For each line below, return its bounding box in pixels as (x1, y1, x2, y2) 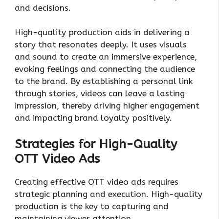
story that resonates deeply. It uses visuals (15, 40, 187, 50)
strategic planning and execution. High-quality (15, 189, 202, 199)
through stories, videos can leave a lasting (15, 88, 185, 99)
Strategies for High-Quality (15, 136, 177, 152)
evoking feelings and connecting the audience (15, 64, 195, 74)
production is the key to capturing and (15, 201, 169, 211)
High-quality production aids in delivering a (15, 27, 190, 38)
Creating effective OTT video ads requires (15, 176, 178, 187)
